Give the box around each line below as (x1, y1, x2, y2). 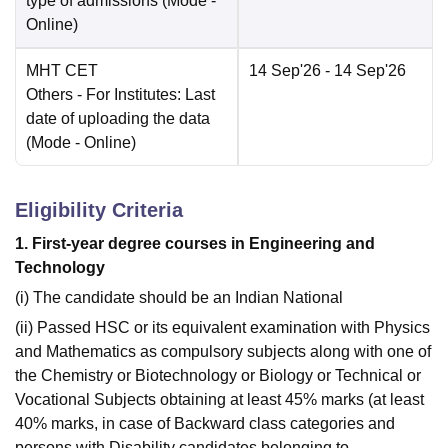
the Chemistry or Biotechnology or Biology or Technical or (15, 367, 421, 385)
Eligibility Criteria (15, 199, 183, 222)
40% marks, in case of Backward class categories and (15, 415, 395, 433)
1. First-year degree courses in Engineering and (15, 235, 375, 253)
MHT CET (26, 62, 98, 80)
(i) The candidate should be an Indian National (15, 289, 343, 307)
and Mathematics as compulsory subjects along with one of (15, 343, 431, 361)
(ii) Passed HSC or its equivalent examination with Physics (15, 319, 430, 337)
